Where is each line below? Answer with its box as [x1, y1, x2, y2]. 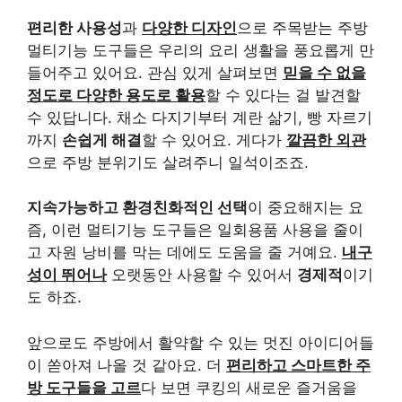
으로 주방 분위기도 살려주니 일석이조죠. [27, 153, 309, 171]
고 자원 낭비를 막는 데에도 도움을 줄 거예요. [27, 243, 342, 262]
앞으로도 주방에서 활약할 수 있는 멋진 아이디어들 [27, 333, 374, 352]
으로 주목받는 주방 [237, 18, 368, 37]
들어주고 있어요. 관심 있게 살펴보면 [27, 63, 283, 82]
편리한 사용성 [27, 18, 122, 37]
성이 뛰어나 [27, 266, 107, 284]
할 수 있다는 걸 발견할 [205, 85, 361, 104]
